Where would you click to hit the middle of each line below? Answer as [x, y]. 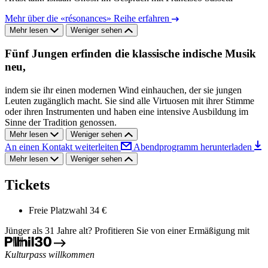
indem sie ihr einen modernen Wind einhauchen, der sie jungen [123, 90]
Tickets [27, 185]
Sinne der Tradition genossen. [61, 123]
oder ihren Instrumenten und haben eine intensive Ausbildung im [127, 112]
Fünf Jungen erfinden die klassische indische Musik [130, 54]
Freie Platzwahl [58, 210]
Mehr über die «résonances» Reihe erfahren [88, 18]
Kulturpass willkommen [50, 254]
